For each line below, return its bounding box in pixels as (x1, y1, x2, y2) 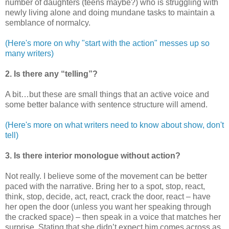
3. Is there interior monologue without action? (5, 151, 180, 160)
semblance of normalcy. (5, 18, 90, 27)
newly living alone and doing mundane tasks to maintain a (5, 8, 215, 17)
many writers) (5, 49, 54, 58)
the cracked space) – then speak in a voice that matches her (5, 212, 221, 221)
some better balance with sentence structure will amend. (5, 100, 208, 109)
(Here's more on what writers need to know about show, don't (5, 120, 224, 129)
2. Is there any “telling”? (5, 69, 98, 78)
